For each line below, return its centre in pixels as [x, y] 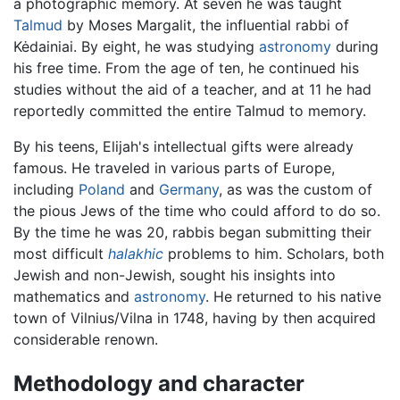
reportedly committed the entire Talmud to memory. [190, 110]
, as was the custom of [296, 189]
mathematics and [74, 296]
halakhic [136, 253]
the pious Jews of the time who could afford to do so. [197, 210]
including [46, 189]
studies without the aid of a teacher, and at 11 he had [192, 89]
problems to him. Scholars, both [274, 253]
